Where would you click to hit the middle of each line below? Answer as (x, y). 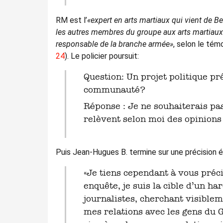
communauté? (114, 89)
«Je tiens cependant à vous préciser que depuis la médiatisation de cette (88, 173)
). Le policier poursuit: (102, 56)
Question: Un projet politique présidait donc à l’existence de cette (86, 76)
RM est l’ (71, 20)
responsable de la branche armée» (114, 44)
